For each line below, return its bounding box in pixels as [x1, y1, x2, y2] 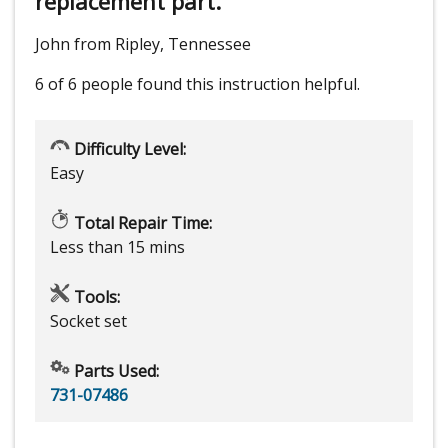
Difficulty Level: [70, 138, 186, 161]
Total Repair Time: [70, 212, 212, 235]
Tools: [70, 286, 120, 309]
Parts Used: [70, 360, 159, 383]
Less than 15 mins [50, 236, 185, 259]
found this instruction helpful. [137, 73, 360, 96]
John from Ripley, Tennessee [35, 33, 251, 56]
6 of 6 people [35, 73, 133, 96]
